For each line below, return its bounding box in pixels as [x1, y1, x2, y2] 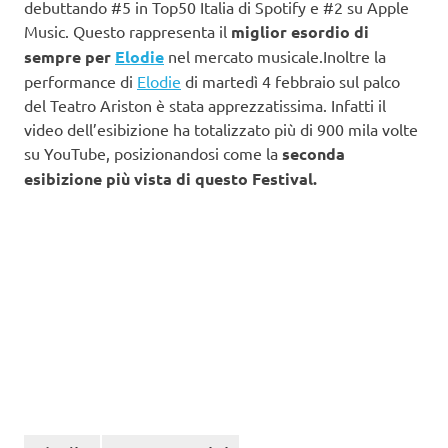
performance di [24, 70, 137, 91]
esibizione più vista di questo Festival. [24, 167, 317, 189]
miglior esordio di [231, 20, 369, 42]
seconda [282, 142, 345, 164]
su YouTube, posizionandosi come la [24, 142, 282, 163]
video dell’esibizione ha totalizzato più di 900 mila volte [24, 118, 418, 139]
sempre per [24, 45, 115, 67]
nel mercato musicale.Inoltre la [164, 45, 386, 66]
